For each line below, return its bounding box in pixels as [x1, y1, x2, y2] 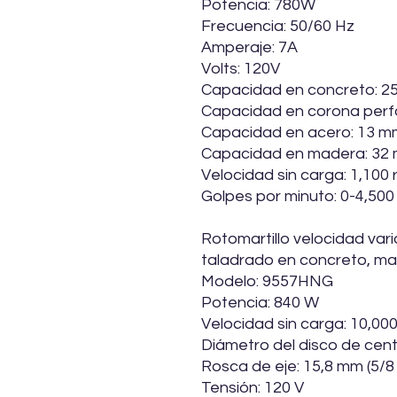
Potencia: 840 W [201, 294, 319, 312]
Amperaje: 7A [201, 39, 298, 57]
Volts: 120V [201, 60, 280, 78]
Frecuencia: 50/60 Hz [201, 18, 354, 35]
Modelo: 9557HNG [201, 273, 333, 291]
